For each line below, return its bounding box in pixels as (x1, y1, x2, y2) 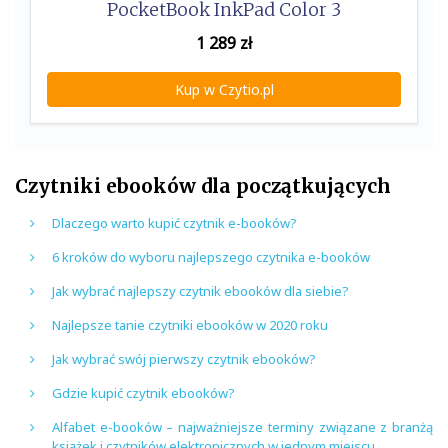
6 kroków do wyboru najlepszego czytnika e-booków (52, 247, 370, 266)
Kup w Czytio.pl (174, 79, 274, 99)
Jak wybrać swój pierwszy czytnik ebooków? (52, 349, 316, 368)
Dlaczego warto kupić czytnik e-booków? (52, 213, 297, 232)
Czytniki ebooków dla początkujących (15, 173, 391, 198)
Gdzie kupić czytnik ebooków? (52, 383, 235, 402)
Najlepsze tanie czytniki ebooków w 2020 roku (52, 315, 328, 334)
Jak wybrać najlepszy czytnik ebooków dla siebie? (52, 281, 349, 300)
